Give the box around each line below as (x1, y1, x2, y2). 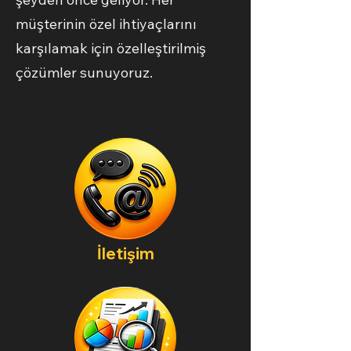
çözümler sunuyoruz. (16, 63, 153, 81)
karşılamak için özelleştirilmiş (16, 39, 206, 57)
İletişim (96, 244, 154, 263)
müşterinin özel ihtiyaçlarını (16, 15, 197, 33)
